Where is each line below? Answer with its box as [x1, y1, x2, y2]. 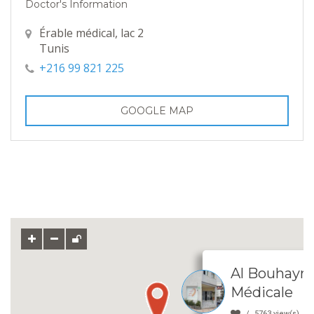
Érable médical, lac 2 [39, 25, 144, 41]
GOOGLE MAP [121, 104, 193, 117]
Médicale [231, 283, 294, 301]
